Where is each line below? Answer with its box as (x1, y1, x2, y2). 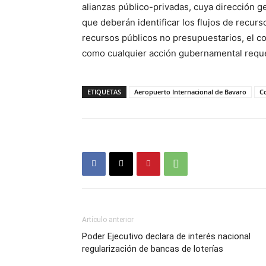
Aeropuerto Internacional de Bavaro (134, 87, 246, 96)
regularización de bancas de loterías (82, 243, 223, 254)
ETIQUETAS (87, 87, 121, 96)
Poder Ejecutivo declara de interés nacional (82, 230, 251, 242)
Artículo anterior (82, 215, 134, 224)
